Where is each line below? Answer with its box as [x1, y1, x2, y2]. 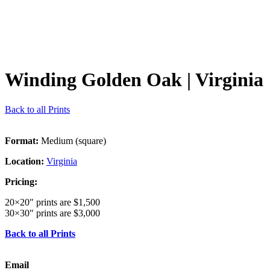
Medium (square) [39, 135, 106, 146]
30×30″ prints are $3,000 [5, 207, 100, 218]
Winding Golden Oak [5, 69, 182, 91]
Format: [5, 135, 39, 146]
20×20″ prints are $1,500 [5, 196, 100, 207]
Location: [5, 155, 44, 166]
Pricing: [5, 176, 37, 187]
